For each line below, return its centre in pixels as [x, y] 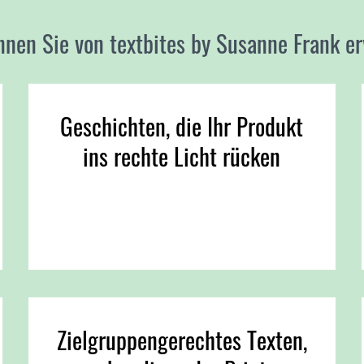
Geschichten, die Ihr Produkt [182, 126]
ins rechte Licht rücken [182, 156]
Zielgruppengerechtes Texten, [182, 340]
